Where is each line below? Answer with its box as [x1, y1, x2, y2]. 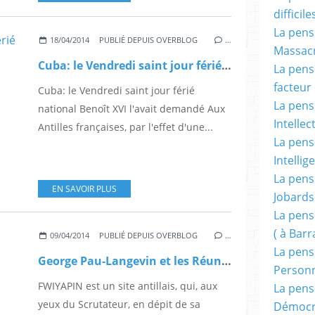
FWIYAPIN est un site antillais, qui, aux [38, 279, 217, 293]
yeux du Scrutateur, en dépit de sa [38, 297, 200, 311]
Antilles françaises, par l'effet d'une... [38, 120, 213, 134]
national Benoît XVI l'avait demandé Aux [38, 102, 225, 116]
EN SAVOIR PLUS [52, 183, 117, 195]
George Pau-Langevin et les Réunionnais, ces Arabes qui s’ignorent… [221, 253, 231, 269]
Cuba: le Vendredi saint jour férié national [221, 58, 231, 74]
